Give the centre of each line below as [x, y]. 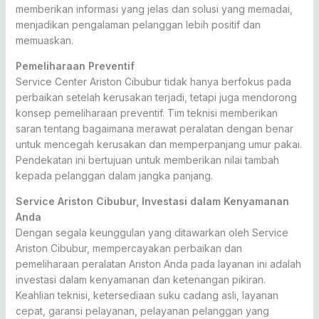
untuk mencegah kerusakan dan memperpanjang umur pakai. [158, 144]
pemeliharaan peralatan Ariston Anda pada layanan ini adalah [158, 263]
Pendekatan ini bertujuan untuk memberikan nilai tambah [147, 159]
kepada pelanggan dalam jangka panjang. [114, 175]
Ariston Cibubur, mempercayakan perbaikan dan [129, 248]
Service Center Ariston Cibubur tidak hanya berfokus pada [153, 81]
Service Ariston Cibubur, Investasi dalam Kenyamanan [152, 201]
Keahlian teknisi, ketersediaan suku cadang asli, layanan [147, 295]
